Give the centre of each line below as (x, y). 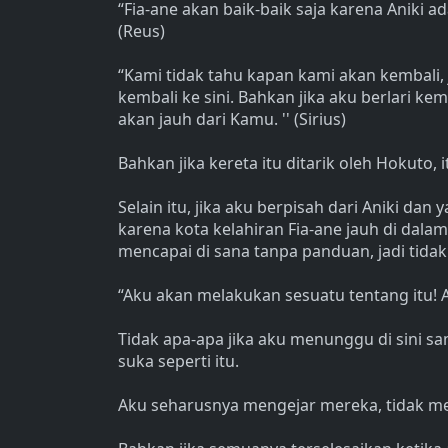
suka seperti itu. (178, 361)
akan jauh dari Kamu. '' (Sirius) (232, 119)
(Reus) (141, 31)
